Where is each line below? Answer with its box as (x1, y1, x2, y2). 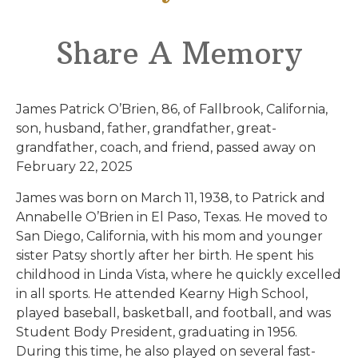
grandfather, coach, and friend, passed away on (16, 140, 316, 156)
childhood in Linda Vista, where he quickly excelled (16, 266, 341, 282)
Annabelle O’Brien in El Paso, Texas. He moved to (16, 209, 328, 225)
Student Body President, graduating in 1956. (16, 324, 297, 340)
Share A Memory (56, 35, 302, 73)
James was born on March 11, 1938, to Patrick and (16, 189, 325, 205)
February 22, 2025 (16, 159, 133, 175)
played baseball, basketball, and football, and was (16, 304, 331, 320)
